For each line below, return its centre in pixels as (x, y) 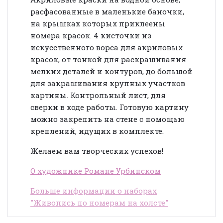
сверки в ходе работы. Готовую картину (110, 107)
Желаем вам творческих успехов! (97, 151)
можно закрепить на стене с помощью (108, 119)
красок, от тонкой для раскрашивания (108, 59)
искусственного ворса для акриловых (107, 47)
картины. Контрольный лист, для (98, 95)
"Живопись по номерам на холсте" (99, 202)
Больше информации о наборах (94, 190)
